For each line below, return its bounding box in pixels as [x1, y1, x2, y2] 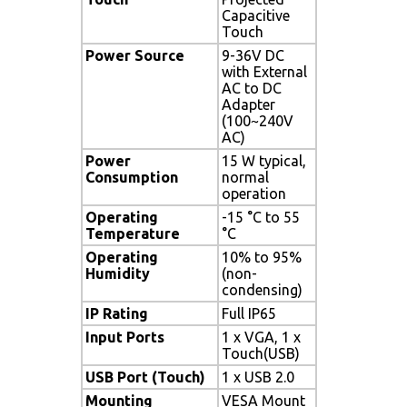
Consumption [85, 168, 178, 185]
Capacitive [222, 6, 290, 24]
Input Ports [85, 328, 164, 345]
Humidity [85, 264, 150, 282]
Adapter [222, 95, 275, 113]
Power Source [85, 46, 184, 64]
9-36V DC [222, 46, 284, 64]
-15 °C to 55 [222, 208, 300, 225]
